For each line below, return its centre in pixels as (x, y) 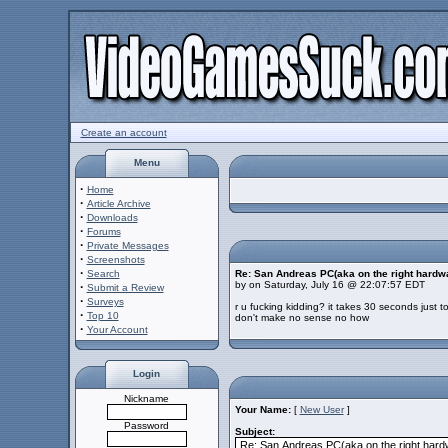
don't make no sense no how (301, 317)
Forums (103, 231)
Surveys (105, 301)
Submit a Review (125, 287)
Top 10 (102, 315)
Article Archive (118, 203)
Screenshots (115, 259)
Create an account (123, 132)
